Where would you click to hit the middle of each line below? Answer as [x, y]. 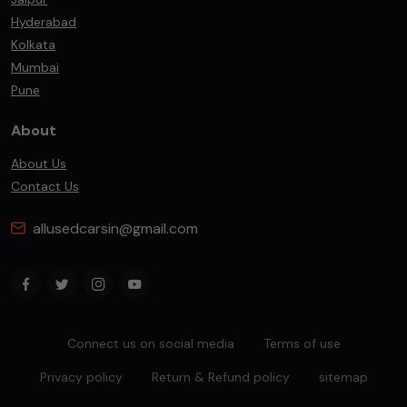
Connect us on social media [150, 343]
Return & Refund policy [220, 377]
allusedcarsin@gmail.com [115, 228]
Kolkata [33, 45]
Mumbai [35, 67]
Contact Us [45, 186]
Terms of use [302, 343]
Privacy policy [81, 377]
